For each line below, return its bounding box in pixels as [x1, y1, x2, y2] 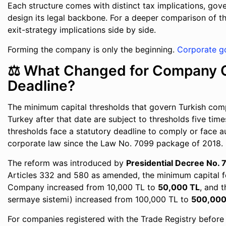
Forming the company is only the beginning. [8, 44, 178, 54]
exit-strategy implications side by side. [8, 25, 156, 35]
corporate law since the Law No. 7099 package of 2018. [8, 138, 223, 148]
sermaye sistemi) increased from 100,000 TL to [8, 194, 192, 204]
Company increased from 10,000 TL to [8, 182, 158, 192]
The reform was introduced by [8, 158, 127, 168]
